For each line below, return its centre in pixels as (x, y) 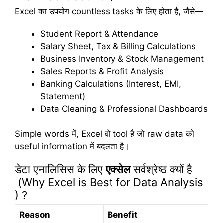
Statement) (63, 96)
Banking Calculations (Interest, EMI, (111, 84)
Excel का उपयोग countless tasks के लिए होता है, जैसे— (109, 11)
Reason (35, 215)
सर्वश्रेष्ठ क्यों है (161, 169)
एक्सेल (118, 169)
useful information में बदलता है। (72, 146)
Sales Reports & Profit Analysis (102, 71)
